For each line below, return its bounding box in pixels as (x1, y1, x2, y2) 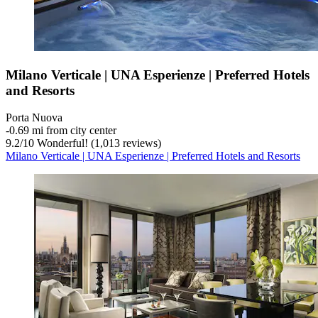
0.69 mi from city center (9, 124, 116, 137)
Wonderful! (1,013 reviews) (34, 137, 161, 150)
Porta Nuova (6, 111, 62, 124)
